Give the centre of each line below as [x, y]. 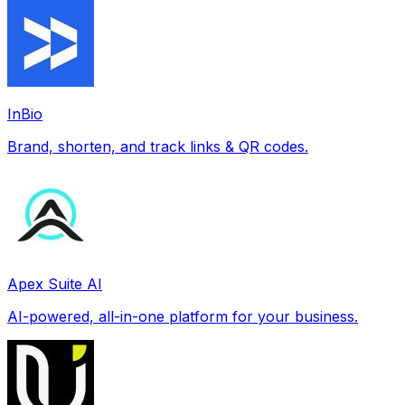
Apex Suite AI [55, 283]
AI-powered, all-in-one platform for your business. [183, 316]
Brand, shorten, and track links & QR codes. [158, 146]
